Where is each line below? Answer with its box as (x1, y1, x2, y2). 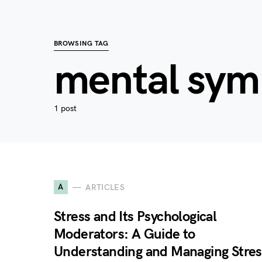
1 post (54, 104, 77, 113)
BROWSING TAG (54, 39, 109, 48)
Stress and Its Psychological (54, 208, 217, 225)
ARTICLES (85, 182, 125, 192)
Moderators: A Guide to (54, 226, 195, 243)
